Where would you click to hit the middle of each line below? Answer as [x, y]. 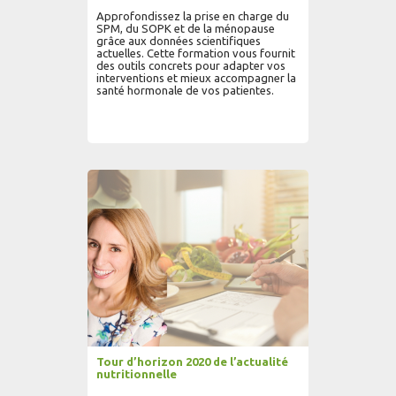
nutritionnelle [137, 374]
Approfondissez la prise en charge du [193, 16]
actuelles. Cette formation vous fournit [196, 53]
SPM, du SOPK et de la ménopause [186, 28]
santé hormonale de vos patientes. [185, 90]
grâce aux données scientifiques [179, 41]
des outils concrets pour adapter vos [191, 65]
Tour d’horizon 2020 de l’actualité [192, 362]
